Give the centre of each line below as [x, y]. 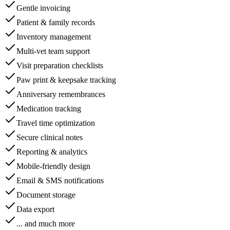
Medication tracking [49, 108]
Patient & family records [56, 22]
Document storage [46, 195]
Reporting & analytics [52, 151]
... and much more [46, 223]
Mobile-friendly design [53, 166]
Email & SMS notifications [60, 180]
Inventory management [54, 36]
